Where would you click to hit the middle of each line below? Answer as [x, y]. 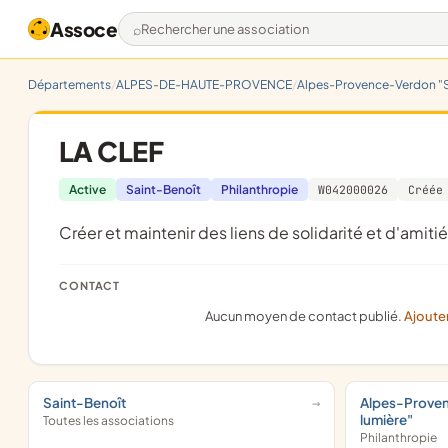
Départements [69, 84]
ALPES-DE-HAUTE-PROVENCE [204, 84]
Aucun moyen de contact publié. [308, 316]
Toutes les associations [108, 420]
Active [87, 189]
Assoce [84, 29]
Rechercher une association [236, 38]
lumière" [387, 419]
